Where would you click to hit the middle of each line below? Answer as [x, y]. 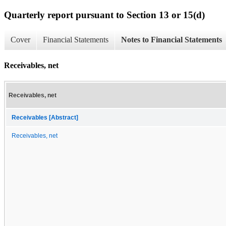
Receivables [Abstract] [45, 117]
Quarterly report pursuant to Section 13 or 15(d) [104, 15]
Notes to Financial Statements [172, 40]
